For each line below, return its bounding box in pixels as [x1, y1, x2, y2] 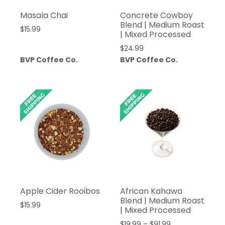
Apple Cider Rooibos [20, 185, 100, 197]
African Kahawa [120, 185, 182, 197]
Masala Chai [20, 10, 68, 22]
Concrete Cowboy [120, 10, 193, 22]
